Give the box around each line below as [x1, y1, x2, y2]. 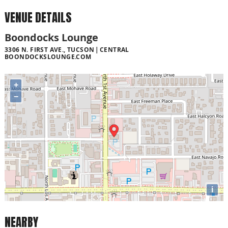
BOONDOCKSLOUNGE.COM [5, 52, 92, 61]
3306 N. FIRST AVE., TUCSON [5, 45, 95, 54]
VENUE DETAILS [5, 9, 72, 27]
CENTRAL [99, 45, 129, 54]
